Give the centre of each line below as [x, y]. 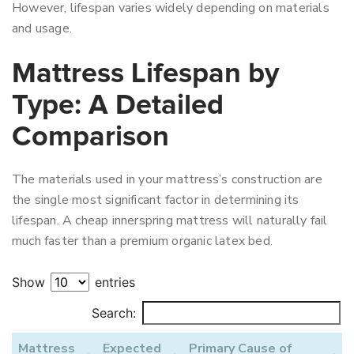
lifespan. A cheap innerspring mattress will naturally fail [170, 220]
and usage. [42, 28]
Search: [114, 313]
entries [113, 282]
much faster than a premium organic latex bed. [143, 241]
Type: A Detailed [118, 106]
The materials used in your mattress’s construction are [167, 179]
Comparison [90, 137]
